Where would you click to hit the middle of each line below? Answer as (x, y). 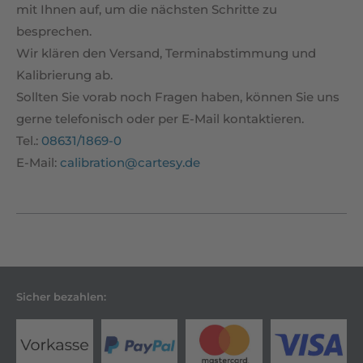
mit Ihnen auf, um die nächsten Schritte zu (147, 10)
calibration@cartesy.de (130, 163)
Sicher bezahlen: (61, 297)
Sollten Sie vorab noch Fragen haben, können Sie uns (178, 97)
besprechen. (54, 32)
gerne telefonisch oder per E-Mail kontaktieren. (160, 119)
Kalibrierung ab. (64, 75)
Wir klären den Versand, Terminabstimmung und (166, 53)
